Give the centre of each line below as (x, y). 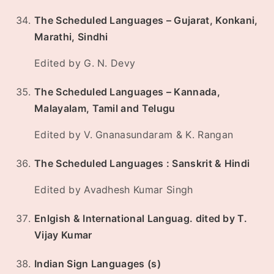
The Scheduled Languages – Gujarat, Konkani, (146, 20)
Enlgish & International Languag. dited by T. (141, 219)
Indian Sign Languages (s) (98, 264)
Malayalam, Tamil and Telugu (105, 109)
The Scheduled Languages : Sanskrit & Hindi (142, 164)
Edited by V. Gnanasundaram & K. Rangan (134, 135)
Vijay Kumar (63, 235)
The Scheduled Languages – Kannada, (127, 92)
